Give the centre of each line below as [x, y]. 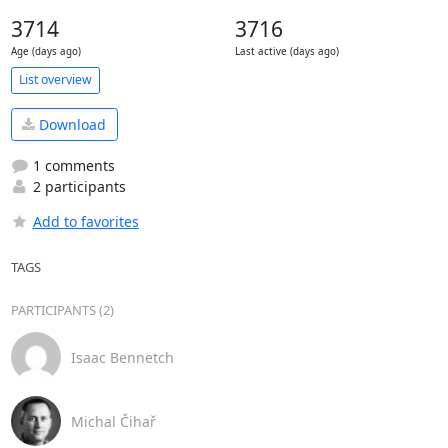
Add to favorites [85, 221]
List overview [55, 79]
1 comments [71, 165]
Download [70, 124]
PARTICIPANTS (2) [62, 310]
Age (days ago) [45, 51]
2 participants [77, 186]
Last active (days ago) [286, 51]
